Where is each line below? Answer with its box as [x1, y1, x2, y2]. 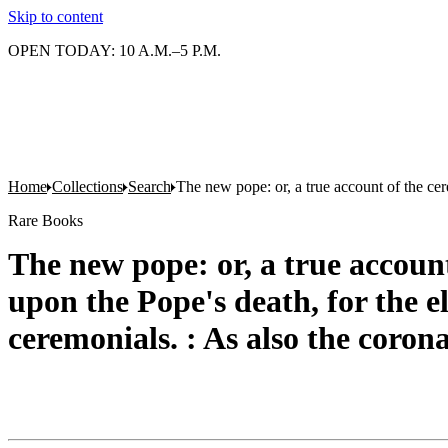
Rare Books [8, 212, 83, 229]
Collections [52, 178, 123, 195]
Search [128, 178, 171, 195]
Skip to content [8, 8, 103, 25]
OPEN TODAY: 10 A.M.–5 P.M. [8, 42, 221, 59]
